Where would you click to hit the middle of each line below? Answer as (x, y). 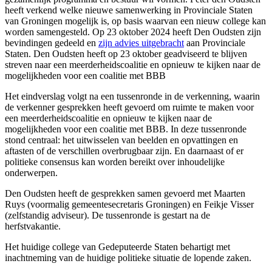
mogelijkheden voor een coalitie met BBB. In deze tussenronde (126, 129)
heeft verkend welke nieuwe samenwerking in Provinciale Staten (129, 10)
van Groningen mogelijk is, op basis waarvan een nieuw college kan (135, 21)
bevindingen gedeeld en (52, 43)
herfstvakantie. (34, 226)
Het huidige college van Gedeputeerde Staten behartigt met (117, 247)
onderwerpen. (32, 173)
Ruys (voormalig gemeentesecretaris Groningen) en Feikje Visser (129, 205)
